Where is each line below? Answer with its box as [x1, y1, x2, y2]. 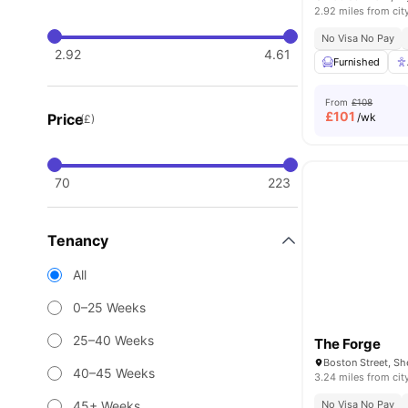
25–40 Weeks [73, 332, 154, 348]
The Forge [314, 335, 382, 352]
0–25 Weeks [73, 300, 146, 315]
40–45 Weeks [73, 365, 155, 381]
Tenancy [47, 231, 108, 250]
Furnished [333, 56, 381, 68]
